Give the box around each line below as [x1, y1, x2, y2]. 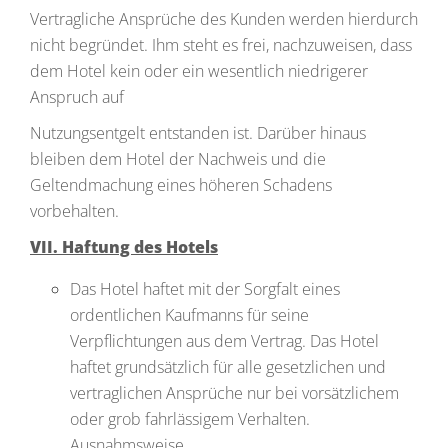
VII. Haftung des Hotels [30, 236, 218, 258]
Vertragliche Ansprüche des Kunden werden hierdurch [30, 8, 418, 30]
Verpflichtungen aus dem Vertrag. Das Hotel [70, 330, 379, 352]
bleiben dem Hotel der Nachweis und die [30, 148, 326, 170]
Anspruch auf [30, 86, 124, 108]
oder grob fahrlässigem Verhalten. [70, 408, 310, 430]
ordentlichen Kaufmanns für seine [70, 304, 309, 326]
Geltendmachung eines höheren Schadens [30, 174, 332, 196]
